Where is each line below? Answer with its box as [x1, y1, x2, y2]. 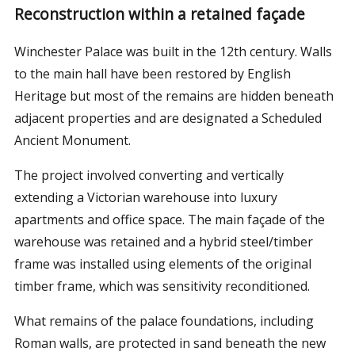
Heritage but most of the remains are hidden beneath [13, 86, 334, 105]
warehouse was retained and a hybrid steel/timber [13, 232, 313, 250]
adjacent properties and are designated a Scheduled [13, 109, 322, 127]
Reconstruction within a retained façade [13, 2, 305, 25]
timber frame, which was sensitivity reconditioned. [13, 277, 310, 295]
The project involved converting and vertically [13, 166, 284, 184]
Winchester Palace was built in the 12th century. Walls [13, 42, 332, 60]
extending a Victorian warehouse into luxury [13, 188, 277, 206]
